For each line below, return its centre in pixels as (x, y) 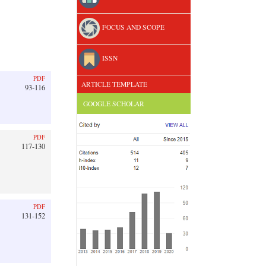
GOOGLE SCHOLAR (114, 104)
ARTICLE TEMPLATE (113, 84)
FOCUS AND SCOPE (132, 27)
